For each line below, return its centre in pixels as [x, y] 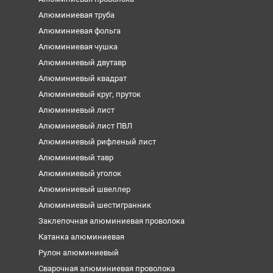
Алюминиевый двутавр [82, 63]
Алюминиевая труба [76, 15]
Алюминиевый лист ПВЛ [85, 126]
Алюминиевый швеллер [84, 190]
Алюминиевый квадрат [82, 79]
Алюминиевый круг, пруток [89, 94]
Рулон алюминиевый [78, 253]
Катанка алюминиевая [81, 237]
